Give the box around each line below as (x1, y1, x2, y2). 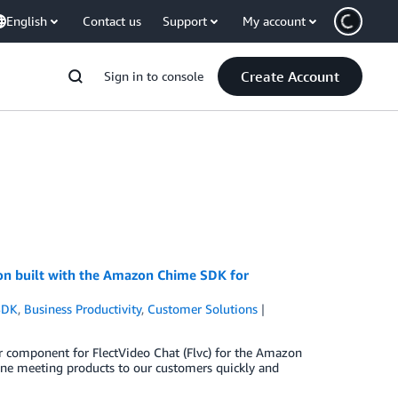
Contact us (83, 13, 141, 28)
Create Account (241, 68, 339, 85)
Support (163, 13, 207, 28)
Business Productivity (24, 301, 142, 316)
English (6, 13, 47, 28)
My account (243, 13, 306, 28)
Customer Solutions (147, 301, 259, 316)
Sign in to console (104, 68, 203, 84)
